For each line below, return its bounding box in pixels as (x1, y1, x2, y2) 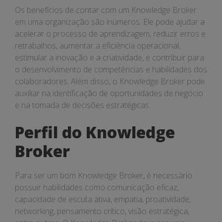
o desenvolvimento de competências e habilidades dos (15, 64, 207, 75)
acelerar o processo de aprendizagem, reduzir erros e (15, 28, 206, 39)
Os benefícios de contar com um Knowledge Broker (15, 4, 197, 15)
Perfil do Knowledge (15, 121, 175, 143)
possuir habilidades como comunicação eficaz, (15, 182, 179, 193)
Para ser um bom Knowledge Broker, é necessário (15, 170, 192, 181)
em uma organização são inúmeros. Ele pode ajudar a (15, 16, 205, 27)
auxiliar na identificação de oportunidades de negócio (15, 88, 203, 99)
